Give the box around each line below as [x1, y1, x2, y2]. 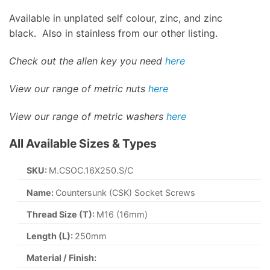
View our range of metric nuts [9, 82, 148, 95]
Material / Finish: [27, 253, 97, 263]
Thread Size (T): [27, 209, 97, 219]
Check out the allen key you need [9, 54, 165, 67]
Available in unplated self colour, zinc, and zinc [9, 12, 222, 25]
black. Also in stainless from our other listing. [9, 27, 218, 40]
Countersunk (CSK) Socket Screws [55, 187, 196, 198]
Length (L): [27, 230, 75, 241]
